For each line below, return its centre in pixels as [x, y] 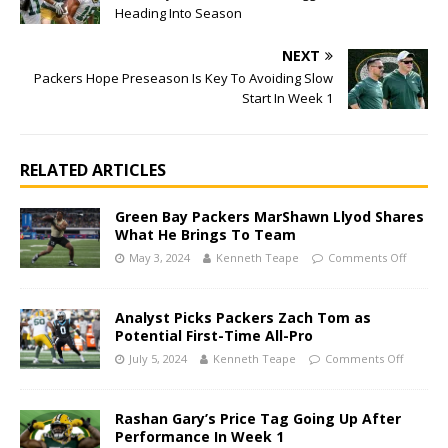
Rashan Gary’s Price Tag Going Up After [258, 419]
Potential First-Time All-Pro [214, 336]
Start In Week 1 [287, 98]
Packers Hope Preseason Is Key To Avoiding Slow [183, 78]
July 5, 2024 [158, 359]
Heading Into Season [178, 13]
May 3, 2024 [159, 258]
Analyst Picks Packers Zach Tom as [243, 318]
